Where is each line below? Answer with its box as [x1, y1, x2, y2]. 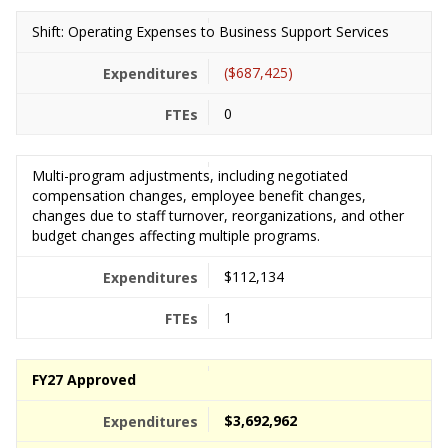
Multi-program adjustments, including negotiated [32, 166, 348, 185]
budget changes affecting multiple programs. [32, 226, 320, 245]
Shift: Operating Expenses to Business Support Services [32, 22, 389, 41]
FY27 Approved [32, 370, 136, 389]
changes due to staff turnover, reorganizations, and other [32, 206, 404, 225]
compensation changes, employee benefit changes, [32, 186, 366, 205]
